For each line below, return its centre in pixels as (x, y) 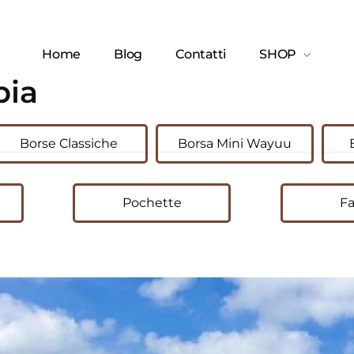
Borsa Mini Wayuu (235, 143)
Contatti (201, 54)
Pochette (152, 203)
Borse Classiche (69, 143)
